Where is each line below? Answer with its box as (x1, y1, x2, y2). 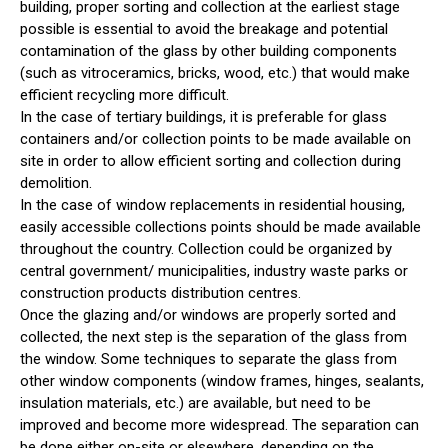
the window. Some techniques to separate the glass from (20, 350, 397, 369)
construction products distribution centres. (20, 284, 301, 303)
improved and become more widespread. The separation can (20, 416, 419, 435)
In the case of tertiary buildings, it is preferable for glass (20, 108, 387, 127)
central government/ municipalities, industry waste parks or (20, 262, 408, 281)
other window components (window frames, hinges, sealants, (20, 372, 424, 391)
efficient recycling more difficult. (20, 86, 229, 105)
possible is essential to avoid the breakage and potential (20, 20, 388, 39)
